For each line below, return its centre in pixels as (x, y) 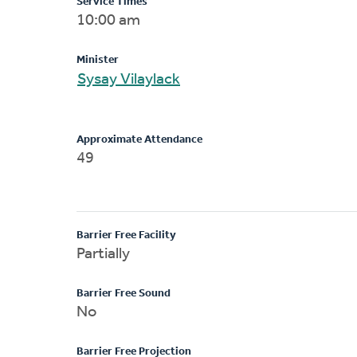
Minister (98, 60)
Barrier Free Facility (126, 235)
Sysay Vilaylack (150, 79)
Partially (103, 254)
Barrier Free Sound (124, 293)
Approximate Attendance (139, 139)
